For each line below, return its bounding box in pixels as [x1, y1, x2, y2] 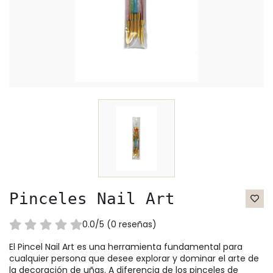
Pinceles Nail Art [9, 190, 175, 208]
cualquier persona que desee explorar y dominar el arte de [9, 252, 259, 265]
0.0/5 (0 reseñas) [90, 218, 157, 231]
